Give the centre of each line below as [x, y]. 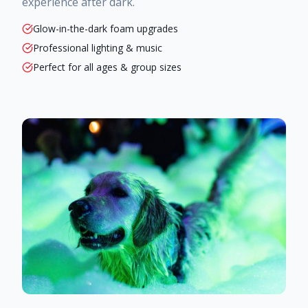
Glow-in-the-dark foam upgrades [106, 28]
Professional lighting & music [98, 47]
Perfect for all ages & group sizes [107, 67]
